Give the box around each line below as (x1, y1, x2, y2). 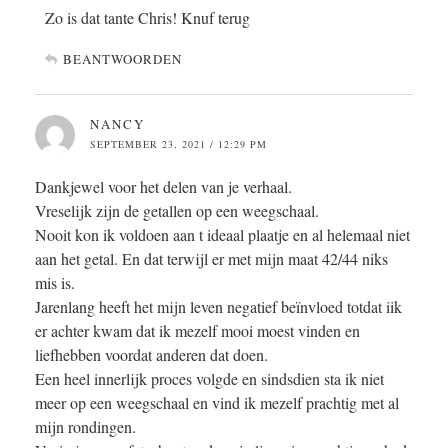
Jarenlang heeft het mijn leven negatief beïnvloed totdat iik (35, 296, 402, 318)
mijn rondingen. (35, 416, 136, 438)
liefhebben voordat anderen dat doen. (35, 344, 268, 366)
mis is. (35, 272, 75, 294)
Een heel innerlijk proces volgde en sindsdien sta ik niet (35, 368, 384, 390)
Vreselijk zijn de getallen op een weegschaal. (35, 200, 319, 222)
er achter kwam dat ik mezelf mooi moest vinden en (35, 320, 360, 342)
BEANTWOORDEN (63, 50, 182, 69)
